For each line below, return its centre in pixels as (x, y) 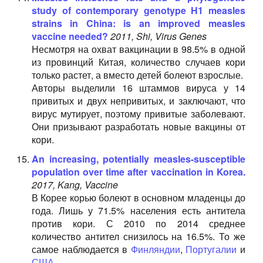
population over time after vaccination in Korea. (138, 172)
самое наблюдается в (81, 249)
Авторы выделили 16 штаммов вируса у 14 (138, 88)
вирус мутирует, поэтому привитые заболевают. (138, 114)
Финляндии (155, 249)
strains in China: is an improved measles (138, 23)
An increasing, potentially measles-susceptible (138, 159)
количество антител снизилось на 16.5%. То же (138, 236)
